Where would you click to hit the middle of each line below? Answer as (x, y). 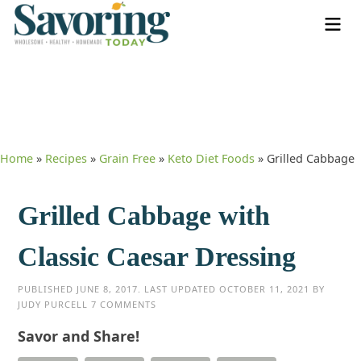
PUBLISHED (48, 289)
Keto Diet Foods (211, 159)
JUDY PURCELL (53, 305)
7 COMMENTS (124, 305)
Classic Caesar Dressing (157, 257)
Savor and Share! (79, 336)
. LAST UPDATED (179, 289)
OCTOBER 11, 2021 (265, 289)
